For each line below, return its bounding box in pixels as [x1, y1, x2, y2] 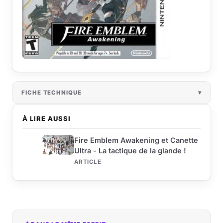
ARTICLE [74, 158, 102, 165]
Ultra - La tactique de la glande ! [74, 146, 186, 155]
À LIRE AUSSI [22, 114, 71, 122]
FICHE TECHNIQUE [21, 89, 82, 96]
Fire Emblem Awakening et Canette [74, 135, 198, 144]
